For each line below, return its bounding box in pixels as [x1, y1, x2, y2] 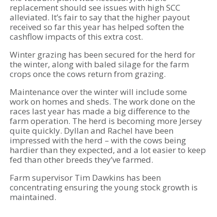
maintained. [10, 191, 56, 203]
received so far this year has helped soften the [10, 21, 184, 33]
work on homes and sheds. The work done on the [10, 96, 195, 108]
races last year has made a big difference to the [10, 106, 190, 117]
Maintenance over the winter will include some [10, 86, 187, 98]
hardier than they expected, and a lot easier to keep [10, 144, 206, 156]
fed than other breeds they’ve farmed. [10, 154, 153, 166]
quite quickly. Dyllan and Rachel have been [10, 125, 173, 137]
